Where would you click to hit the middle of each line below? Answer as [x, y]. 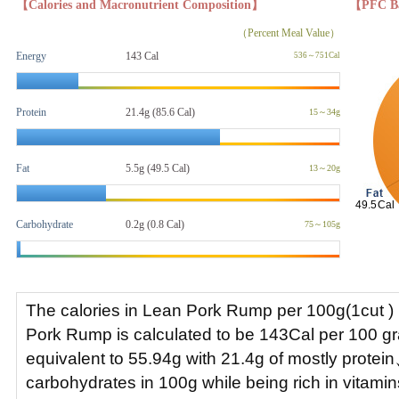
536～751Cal [317, 55]
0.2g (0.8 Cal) [155, 224]
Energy [31, 56]
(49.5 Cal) [167, 168]
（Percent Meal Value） [289, 33]
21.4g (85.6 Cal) [160, 112]
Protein [31, 112]
